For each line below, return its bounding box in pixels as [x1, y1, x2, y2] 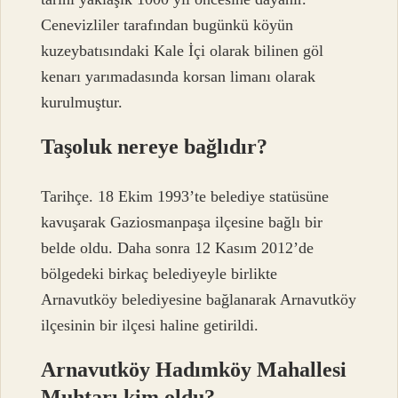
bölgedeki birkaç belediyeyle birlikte [41, 265, 278, 283]
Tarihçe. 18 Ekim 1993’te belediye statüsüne [41, 187, 330, 206]
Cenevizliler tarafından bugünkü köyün [41, 15, 294, 34]
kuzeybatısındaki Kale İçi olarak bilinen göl [41, 41, 324, 60]
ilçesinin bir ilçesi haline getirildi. [41, 316, 259, 335]
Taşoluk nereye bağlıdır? [41, 134, 268, 158]
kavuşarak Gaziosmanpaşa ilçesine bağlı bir [41, 213, 323, 232]
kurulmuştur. [41, 92, 123, 111]
